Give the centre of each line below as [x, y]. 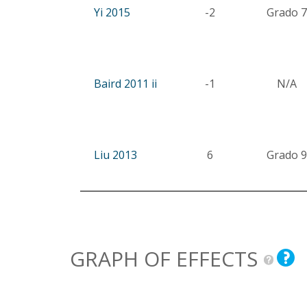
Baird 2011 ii [125, 84]
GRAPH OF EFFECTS [167, 259]
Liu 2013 [115, 155]
